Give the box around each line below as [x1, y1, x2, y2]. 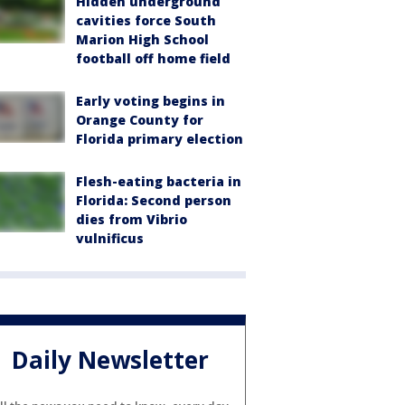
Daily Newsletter [12, 343, 209, 376]
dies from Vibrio [76, 211, 187, 229]
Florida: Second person [76, 192, 231, 210]
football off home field [76, 50, 231, 68]
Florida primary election [76, 130, 243, 148]
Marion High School [76, 31, 209, 49]
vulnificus [76, 230, 144, 248]
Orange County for [76, 111, 203, 129]
